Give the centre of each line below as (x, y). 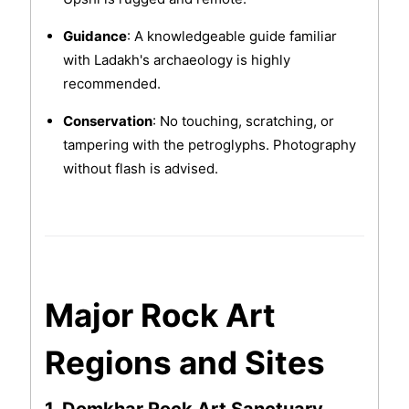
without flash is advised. (140, 169)
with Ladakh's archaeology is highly (176, 60)
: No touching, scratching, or (243, 121)
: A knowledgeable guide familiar (231, 37)
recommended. (111, 84)
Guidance (94, 37)
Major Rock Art (160, 315)
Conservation (107, 121)
